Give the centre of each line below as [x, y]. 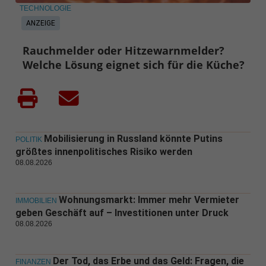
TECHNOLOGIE [45, 9]
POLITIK [28, 140]
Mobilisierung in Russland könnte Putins [133, 139]
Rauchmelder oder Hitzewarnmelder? [124, 51]
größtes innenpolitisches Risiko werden [104, 152]
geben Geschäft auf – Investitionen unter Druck [122, 213]
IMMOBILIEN [36, 201]
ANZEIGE [40, 23]
